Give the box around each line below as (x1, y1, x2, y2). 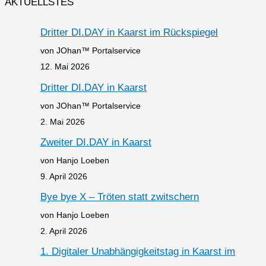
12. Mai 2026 (40, 62, 90, 72)
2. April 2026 (40, 226, 87, 236)
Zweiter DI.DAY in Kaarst (40, 136, 151, 148)
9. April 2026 (40, 171, 87, 181)
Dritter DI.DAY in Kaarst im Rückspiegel (40, 27, 218, 39)
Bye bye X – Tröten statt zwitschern (40, 191, 199, 203)
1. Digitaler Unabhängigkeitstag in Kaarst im (40, 246, 235, 258)
